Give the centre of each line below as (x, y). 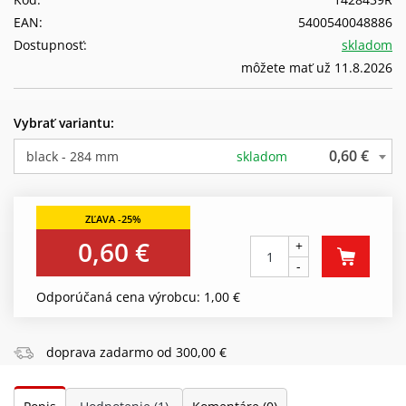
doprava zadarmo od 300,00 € (135, 352)
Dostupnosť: (50, 44)
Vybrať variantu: (64, 122)
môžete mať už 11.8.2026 (317, 67)
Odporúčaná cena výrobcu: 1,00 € (138, 296)
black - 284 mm (72, 156)
